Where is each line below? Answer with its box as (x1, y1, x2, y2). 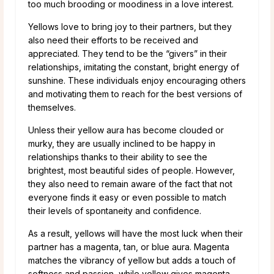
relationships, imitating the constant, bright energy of (28, 61, 239, 72)
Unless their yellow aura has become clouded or (28, 124, 224, 135)
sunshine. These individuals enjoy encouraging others (28, 75, 246, 86)
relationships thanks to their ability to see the (28, 151, 207, 162)
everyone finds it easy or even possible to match (28, 191, 226, 202)
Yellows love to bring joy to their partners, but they (28, 21, 232, 32)
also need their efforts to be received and (28, 34, 198, 45)
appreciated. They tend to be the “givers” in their (28, 48, 227, 59)
